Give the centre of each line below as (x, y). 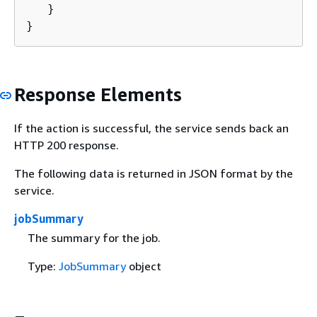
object (143, 266)
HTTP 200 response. (67, 145)
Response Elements (98, 94)
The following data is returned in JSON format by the (154, 173)
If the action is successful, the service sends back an (151, 128)
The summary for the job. (94, 237)
